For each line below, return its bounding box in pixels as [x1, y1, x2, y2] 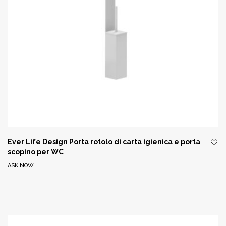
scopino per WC [8, 147, 64, 156]
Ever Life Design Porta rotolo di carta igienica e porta [8, 137, 200, 146]
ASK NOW [8, 162, 34, 169]
